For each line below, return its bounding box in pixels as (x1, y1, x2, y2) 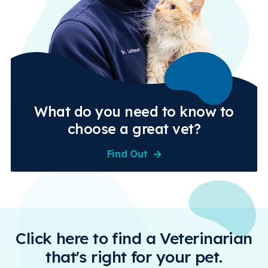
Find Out (106, 147, 148, 160)
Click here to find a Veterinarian (16, 228, 252, 249)
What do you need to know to (34, 102, 234, 120)
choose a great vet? (67, 120, 201, 138)
